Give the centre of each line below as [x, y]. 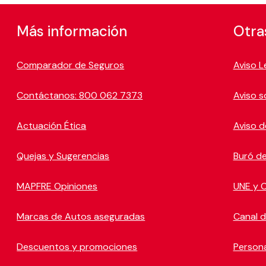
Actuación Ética [52, 125]
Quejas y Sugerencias [63, 156]
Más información [72, 31]
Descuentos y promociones [77, 246]
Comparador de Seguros [71, 65]
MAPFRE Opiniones [57, 186]
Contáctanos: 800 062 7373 [80, 95]
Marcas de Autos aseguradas [81, 216]
